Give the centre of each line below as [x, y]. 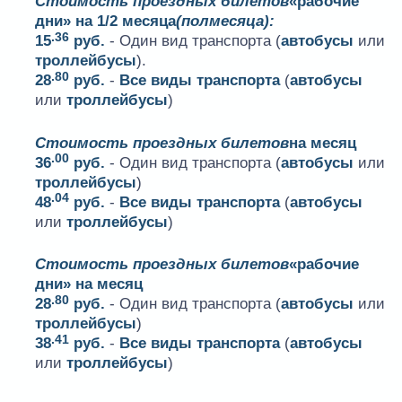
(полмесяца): [226, 22]
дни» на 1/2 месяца [106, 22]
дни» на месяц [89, 284]
